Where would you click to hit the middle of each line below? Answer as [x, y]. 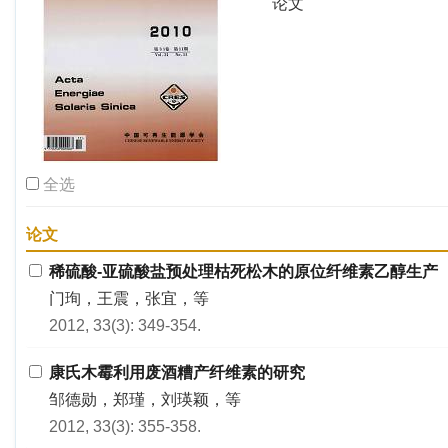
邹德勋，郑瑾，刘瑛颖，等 [145, 399]
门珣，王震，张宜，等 [129, 298]
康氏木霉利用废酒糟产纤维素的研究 [177, 372]
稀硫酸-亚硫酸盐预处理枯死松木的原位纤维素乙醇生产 [243, 271]
